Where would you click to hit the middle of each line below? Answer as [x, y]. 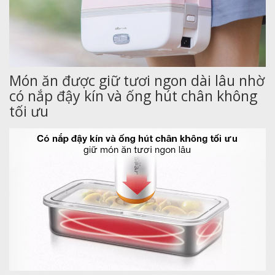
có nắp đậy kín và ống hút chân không [133, 96]
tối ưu [29, 111]
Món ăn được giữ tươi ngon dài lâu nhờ [137, 81]
